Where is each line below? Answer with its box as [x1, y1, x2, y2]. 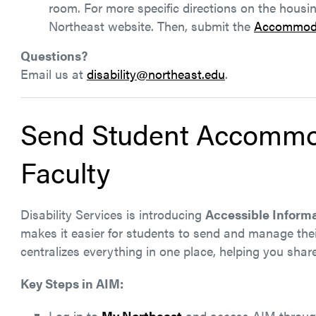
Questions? [20, 47, 87, 64]
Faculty [20, 152, 110, 192]
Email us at [20, 65, 87, 83]
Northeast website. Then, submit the [49, 17, 254, 35]
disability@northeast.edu [87, 65, 225, 83]
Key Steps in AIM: [20, 274, 123, 292]
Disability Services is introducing [20, 205, 205, 223]
